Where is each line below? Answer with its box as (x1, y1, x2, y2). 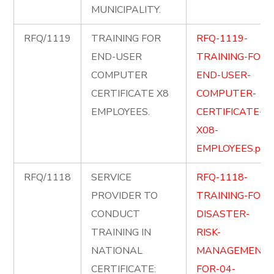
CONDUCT (91, 207, 141, 221)
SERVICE (91, 171, 132, 184)
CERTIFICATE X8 (91, 87, 169, 100)
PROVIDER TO (91, 189, 158, 202)
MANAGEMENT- (196, 244, 273, 257)
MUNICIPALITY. (91, 3, 161, 17)
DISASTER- (196, 207, 250, 221)
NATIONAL (91, 244, 143, 257)
